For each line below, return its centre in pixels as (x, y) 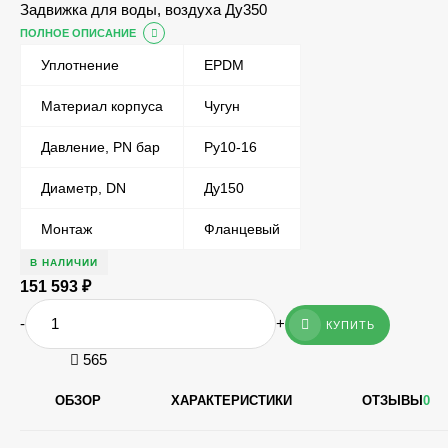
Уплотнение (80, 65)
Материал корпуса (102, 106)
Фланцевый (242, 229)
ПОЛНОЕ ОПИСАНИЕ (78, 33)
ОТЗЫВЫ (392, 400)
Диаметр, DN (83, 188)
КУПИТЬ (350, 325)
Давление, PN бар (100, 147)
